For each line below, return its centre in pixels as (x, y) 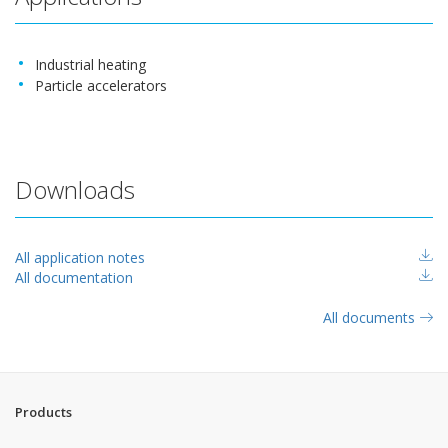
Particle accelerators (101, 85)
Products (43, 412)
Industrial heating (90, 64)
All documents (371, 317)
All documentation (74, 277)
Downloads (75, 189)
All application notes (80, 257)
